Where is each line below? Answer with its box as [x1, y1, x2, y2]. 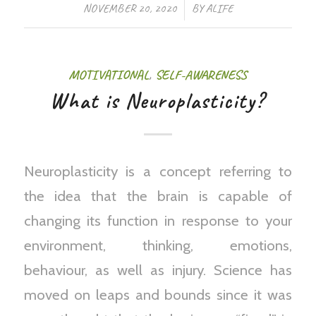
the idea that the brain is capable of [23, 187, 293, 205]
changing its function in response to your [23, 212, 293, 230]
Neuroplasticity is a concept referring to [23, 162, 293, 181]
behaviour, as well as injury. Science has [23, 261, 293, 279]
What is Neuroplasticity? [50, 87, 266, 114]
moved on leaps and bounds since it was [23, 286, 293, 304]
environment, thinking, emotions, [23, 236, 293, 255]
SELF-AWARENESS [155, 66, 248, 83]
